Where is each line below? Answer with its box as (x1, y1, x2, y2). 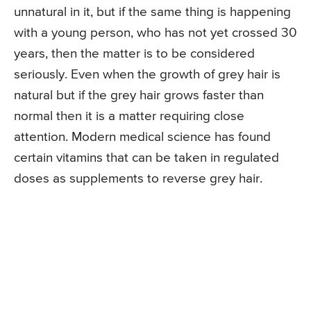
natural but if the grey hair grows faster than (14, 89, 264, 103)
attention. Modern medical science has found (14, 131, 271, 144)
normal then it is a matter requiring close (14, 110, 244, 124)
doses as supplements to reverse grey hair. (14, 172, 262, 186)
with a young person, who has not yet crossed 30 (14, 26, 297, 40)
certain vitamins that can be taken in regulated (14, 151, 279, 165)
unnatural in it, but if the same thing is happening (14, 6, 291, 19)
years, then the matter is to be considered (14, 47, 255, 61)
